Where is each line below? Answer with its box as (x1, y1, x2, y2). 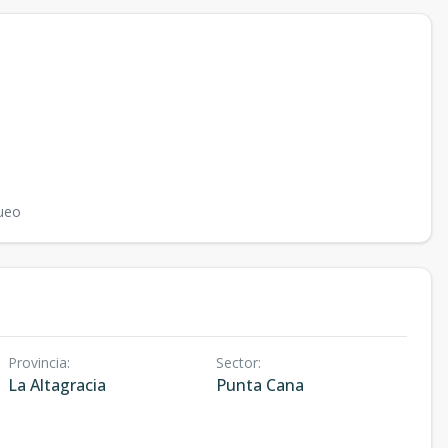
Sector (215, 353, 258, 373)
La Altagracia (8, 374, 106, 397)
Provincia (8, 353, 67, 373)
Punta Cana (215, 374, 304, 397)
